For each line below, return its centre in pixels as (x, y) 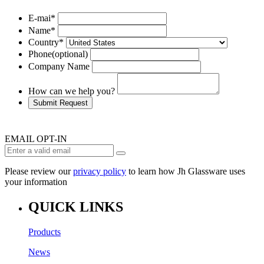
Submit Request (60, 103)
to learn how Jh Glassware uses (186, 171)
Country (44, 42)
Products (44, 232)
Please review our (39, 171)
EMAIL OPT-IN (36, 139)
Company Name (59, 67)
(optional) (70, 54)
